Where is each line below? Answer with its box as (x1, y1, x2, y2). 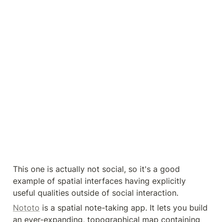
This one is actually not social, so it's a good (13, 164, 180, 174)
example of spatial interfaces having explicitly (13, 175, 186, 186)
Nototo (13, 202, 40, 213)
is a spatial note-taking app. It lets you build (40, 202, 208, 213)
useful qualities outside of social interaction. (13, 187, 178, 198)
